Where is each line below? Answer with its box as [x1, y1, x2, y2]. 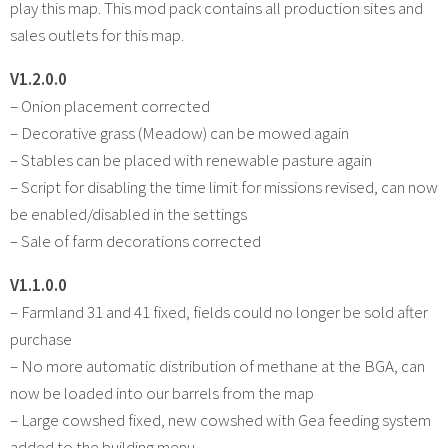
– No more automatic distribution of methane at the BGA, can [10, 354, 425, 377]
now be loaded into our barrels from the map [10, 381, 314, 404]
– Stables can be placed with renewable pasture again [10, 148, 372, 171]
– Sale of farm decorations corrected [10, 229, 261, 252]
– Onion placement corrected [10, 94, 210, 117]
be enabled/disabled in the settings [10, 202, 247, 225]
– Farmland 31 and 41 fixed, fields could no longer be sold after [10, 300, 428, 323]
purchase [10, 327, 72, 350]
